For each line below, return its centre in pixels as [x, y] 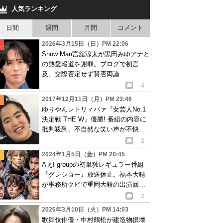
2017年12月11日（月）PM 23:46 [87, 99]
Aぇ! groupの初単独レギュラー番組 [93, 164]
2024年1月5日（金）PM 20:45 [83, 154]
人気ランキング [34, 8]
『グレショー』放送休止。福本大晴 [94, 174]
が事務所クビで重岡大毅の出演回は [94, 184]
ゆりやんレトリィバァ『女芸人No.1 [94, 109]
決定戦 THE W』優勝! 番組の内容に [94, 119]
